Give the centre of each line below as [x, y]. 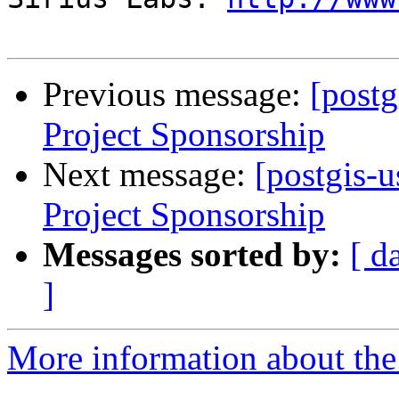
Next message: [149, 175]
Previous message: [176, 94]
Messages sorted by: [192, 255]
